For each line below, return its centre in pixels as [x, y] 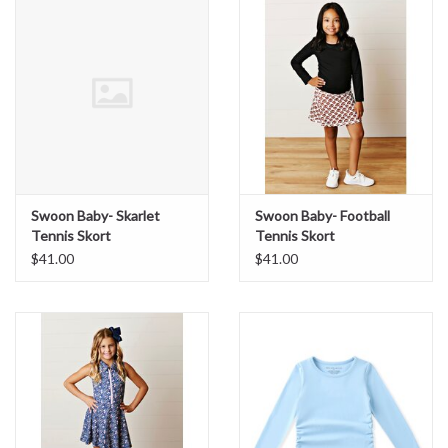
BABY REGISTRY [69, 97]
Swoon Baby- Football [322, 216]
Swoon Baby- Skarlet [95, 216]
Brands [37, 153]
